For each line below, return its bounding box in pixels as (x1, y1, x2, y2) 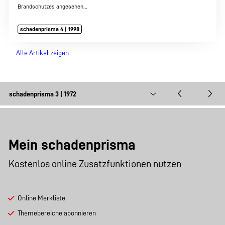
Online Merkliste (17, 194, 65, 202)
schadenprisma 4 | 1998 (20, 26, 80, 33)
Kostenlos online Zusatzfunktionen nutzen (9, 158, 182, 169)
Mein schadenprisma (9, 138, 136, 153)
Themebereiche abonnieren (17, 209, 96, 217)
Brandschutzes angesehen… (17, 3, 87, 10)
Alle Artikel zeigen (16, 49, 69, 57)
